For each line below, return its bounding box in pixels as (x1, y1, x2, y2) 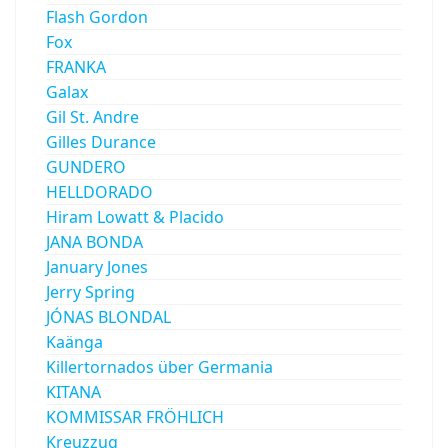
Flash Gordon (46, 5, 148, 28)
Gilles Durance (46, 130, 156, 153)
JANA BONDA (46, 230, 143, 253)
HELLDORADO (46, 180, 153, 203)
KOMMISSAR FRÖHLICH (46, 405, 224, 428)
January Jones (46, 255, 148, 278)
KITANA (46, 380, 101, 403)
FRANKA (46, 55, 106, 78)
